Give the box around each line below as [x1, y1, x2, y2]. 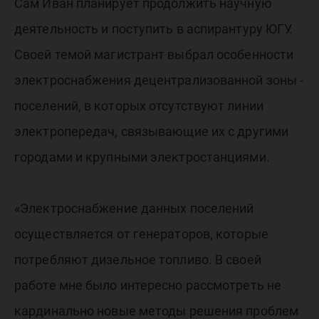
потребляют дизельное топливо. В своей [14, 252, 261, 268]
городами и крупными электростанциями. [14, 150, 270, 165]
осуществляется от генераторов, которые [14, 226, 268, 242]
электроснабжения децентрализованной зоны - [14, 73, 304, 88]
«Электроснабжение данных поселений [14, 201, 254, 216]
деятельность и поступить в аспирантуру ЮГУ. [14, 21, 293, 37]
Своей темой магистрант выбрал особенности [14, 47, 294, 63]
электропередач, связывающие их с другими [14, 124, 289, 140]
